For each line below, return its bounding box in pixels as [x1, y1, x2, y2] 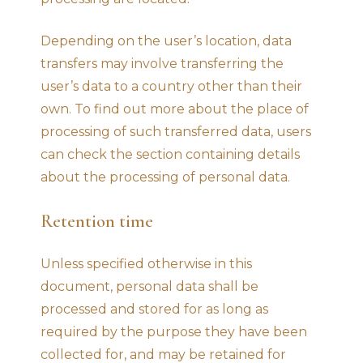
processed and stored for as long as [41, 301, 268, 317]
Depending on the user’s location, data [41, 32, 292, 49]
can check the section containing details [41, 146, 300, 162]
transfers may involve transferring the [41, 55, 284, 71]
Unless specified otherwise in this [41, 255, 252, 271]
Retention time [41, 210, 153, 232]
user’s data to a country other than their [41, 78, 302, 94]
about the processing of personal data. [41, 169, 290, 185]
